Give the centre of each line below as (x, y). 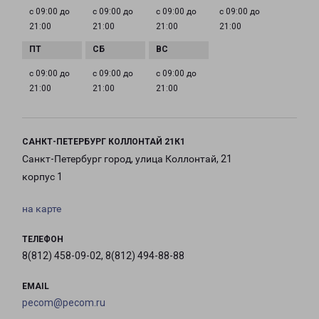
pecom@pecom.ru (64, 303)
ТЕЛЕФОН (43, 240)
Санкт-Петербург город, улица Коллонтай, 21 (127, 159)
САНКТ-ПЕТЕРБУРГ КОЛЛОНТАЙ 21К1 (104, 142)
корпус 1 (42, 177)
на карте (42, 209)
